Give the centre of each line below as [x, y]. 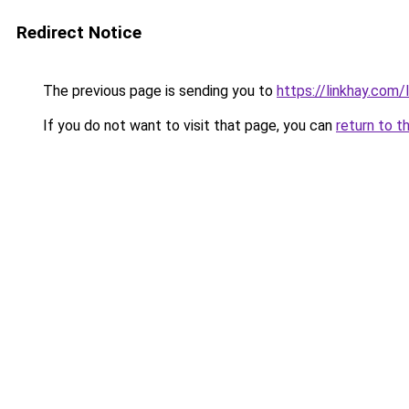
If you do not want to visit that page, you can [188, 126]
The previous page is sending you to [158, 91]
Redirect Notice [79, 32]
